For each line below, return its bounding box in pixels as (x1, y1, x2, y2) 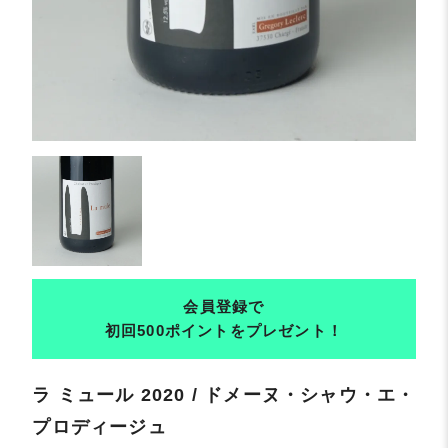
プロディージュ (32, 416, 167, 437)
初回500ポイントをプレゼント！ (104, 321, 344, 339)
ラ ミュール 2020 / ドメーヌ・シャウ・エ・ (32, 384, 416, 405)
